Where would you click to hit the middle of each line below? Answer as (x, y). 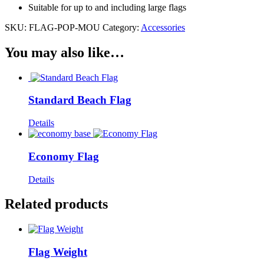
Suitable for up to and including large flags (107, 7)
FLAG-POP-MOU (65, 27)
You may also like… (65, 52)
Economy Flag (64, 156)
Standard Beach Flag (80, 100)
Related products (56, 204)
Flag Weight (58, 252)
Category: (122, 27)
